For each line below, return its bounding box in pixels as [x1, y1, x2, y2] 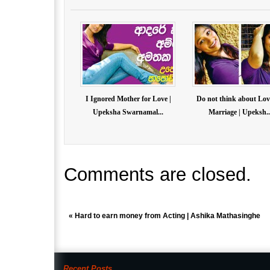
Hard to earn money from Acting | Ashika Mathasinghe [74, 211, 260, 220]
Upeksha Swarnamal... [93, 108, 164, 116]
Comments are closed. [64, 163, 251, 184]
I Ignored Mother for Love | [85, 95, 171, 103]
